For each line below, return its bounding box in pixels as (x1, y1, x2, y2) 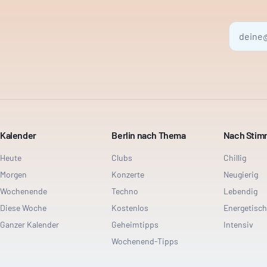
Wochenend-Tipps (111, 236, 179, 246)
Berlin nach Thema (111, 129, 186, 141)
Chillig (223, 153, 246, 163)
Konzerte (111, 169, 145, 179)
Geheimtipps (111, 219, 159, 229)
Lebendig (223, 186, 257, 196)
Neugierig (223, 169, 258, 179)
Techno (111, 186, 139, 196)
